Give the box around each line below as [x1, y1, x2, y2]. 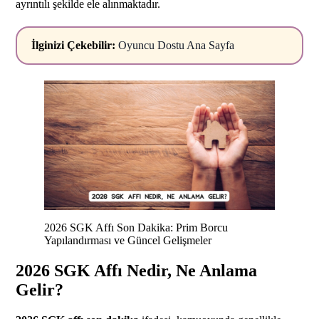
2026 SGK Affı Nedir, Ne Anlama [16, 261, 257, 281]
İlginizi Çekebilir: [31, 38, 118, 51]
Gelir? [16, 281, 63, 300]
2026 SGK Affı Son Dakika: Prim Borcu [44, 221, 228, 234]
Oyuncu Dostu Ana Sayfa [118, 38, 234, 51]
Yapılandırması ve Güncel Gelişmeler [44, 234, 211, 247]
